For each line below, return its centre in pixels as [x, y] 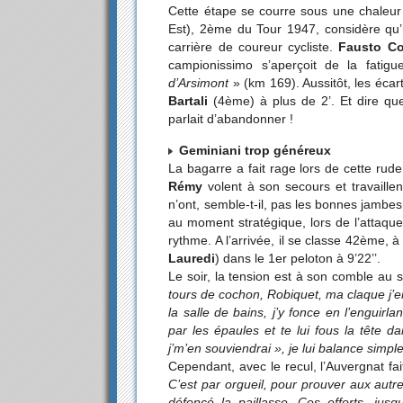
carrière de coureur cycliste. [254, 47]
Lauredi [192, 258]
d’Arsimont [199, 83]
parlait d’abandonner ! [231, 119]
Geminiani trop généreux [255, 150]
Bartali [188, 101]
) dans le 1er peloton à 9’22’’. [298, 258]
